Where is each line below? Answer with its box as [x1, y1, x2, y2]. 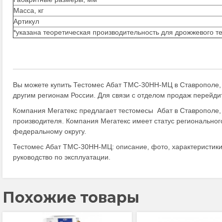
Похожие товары [2, 188, 139, 207]
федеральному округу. [13, 127, 86, 135]
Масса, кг [13, 6, 44, 14]
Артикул [13, 17, 39, 25]
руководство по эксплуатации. [13, 153, 111, 161]
